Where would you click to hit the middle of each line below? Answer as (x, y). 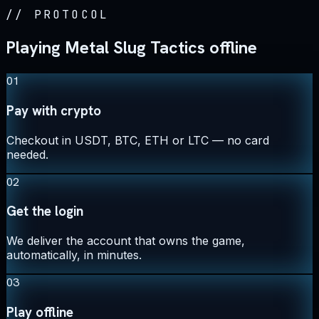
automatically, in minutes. (74, 255)
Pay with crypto (54, 110)
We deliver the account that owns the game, (126, 241)
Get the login (45, 211)
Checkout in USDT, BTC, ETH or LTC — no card (138, 140)
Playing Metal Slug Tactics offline (131, 48)
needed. (27, 154)
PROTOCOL (72, 15)
